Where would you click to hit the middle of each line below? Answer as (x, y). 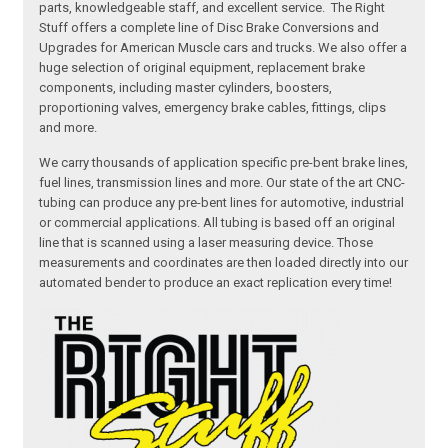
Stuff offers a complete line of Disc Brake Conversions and (209, 28)
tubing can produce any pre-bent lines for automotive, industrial (222, 203)
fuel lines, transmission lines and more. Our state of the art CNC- (222, 183)
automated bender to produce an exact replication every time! (216, 283)
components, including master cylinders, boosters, (186, 88)
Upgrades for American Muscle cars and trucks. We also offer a (223, 48)
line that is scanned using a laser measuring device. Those (206, 243)
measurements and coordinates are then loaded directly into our (224, 263)
